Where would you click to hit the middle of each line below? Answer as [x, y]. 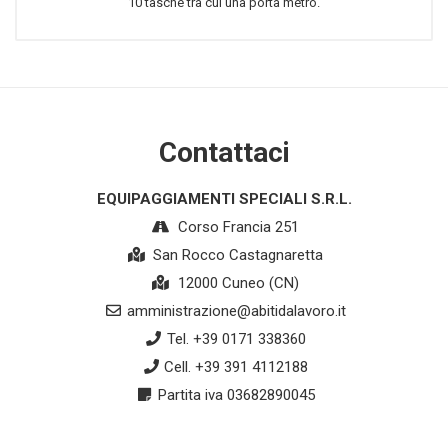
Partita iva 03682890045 [236, 395]
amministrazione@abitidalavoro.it [236, 311]
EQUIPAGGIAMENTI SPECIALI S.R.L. [224, 199]
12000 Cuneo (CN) [236, 283]
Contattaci [224, 153]
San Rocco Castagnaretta [236, 255]
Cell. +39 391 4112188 [236, 367]
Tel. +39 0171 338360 [236, 339]
